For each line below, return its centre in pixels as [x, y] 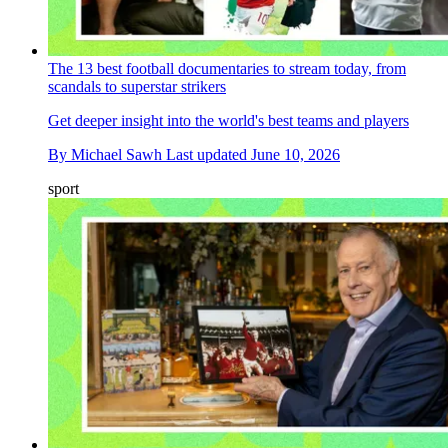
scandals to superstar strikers [137, 87]
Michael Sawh [116, 155]
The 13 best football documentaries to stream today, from [227, 69]
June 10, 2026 [295, 155]
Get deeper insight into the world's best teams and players [228, 121]
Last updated [208, 155]
